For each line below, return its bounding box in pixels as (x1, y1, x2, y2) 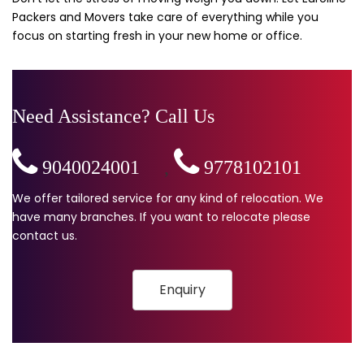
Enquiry (158, 279, 206, 299)
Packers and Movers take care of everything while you (12, 8, 318, 25)
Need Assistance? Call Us (12, 105, 214, 127)
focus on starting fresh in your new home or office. (12, 27, 302, 44)
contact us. (12, 227, 77, 244)
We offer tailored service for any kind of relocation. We (12, 189, 323, 206)
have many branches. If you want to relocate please (12, 208, 310, 225)
